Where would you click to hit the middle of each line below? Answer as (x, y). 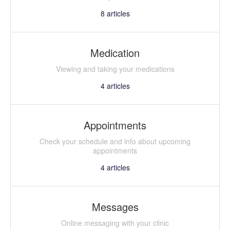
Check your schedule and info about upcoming (115, 141)
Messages (115, 206)
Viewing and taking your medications (115, 69)
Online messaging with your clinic (115, 223)
